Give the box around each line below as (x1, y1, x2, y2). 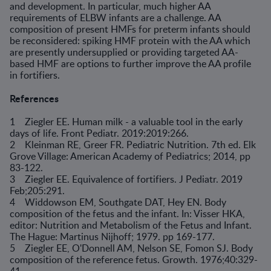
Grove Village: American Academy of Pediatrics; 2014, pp (10, 149, 250, 163)
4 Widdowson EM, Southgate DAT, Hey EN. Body (10, 195, 226, 209)
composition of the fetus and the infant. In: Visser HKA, (10, 207, 245, 220)
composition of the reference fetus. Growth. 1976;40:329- (10, 253, 258, 266)
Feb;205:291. (10, 184, 65, 197)
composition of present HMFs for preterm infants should (10, 22, 250, 36)
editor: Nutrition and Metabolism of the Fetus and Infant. (10, 218, 252, 232)
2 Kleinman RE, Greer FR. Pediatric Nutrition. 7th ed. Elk (10, 138, 256, 151)
